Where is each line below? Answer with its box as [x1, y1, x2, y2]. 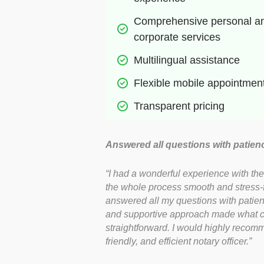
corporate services [133, 31, 220, 44]
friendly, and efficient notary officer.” [105, 236, 252, 246]
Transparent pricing [133, 100, 225, 113]
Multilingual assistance [133, 54, 240, 67]
